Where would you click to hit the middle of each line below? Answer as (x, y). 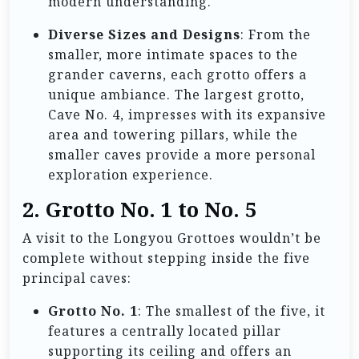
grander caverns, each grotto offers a (177, 74)
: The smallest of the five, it (232, 311)
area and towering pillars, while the (173, 134)
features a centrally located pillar (165, 331)
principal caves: (77, 278)
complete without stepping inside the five (166, 258)
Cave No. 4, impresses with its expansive (187, 114)
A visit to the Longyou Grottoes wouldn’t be (172, 238)
